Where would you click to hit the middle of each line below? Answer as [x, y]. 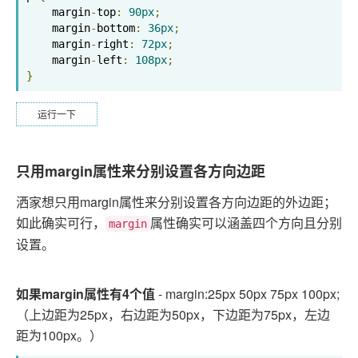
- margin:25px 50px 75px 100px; [247, 294]
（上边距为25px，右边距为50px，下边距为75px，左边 [173, 314]
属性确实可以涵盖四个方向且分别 [246, 223]
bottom [115, 28]
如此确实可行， [61, 223]
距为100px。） [59, 335]
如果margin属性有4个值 [86, 294]
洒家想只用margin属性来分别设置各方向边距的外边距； [176, 202]
